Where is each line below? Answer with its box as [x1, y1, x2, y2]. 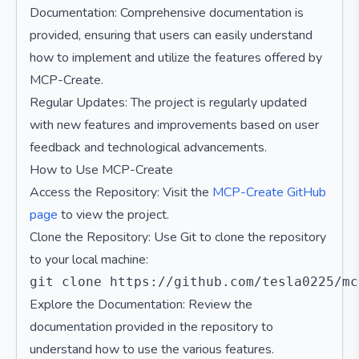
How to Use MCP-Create [30, 161, 173, 179]
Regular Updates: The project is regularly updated [30, 94, 307, 111]
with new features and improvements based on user [30, 116, 319, 134]
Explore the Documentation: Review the [30, 296, 252, 313]
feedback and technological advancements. [30, 139, 267, 156]
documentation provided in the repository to [30, 318, 273, 336]
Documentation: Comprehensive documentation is [30, 4, 304, 22]
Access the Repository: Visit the [30, 184, 212, 201]
